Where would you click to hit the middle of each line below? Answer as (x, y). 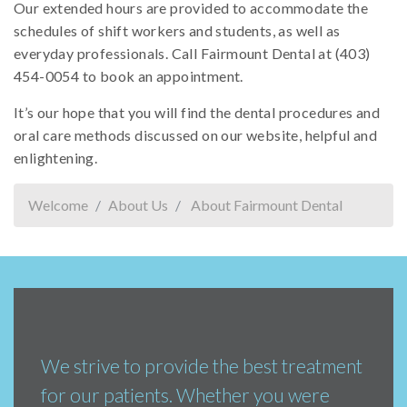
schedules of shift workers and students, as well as (177, 31)
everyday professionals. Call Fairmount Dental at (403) (192, 54)
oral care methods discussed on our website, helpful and (195, 135)
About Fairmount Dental (267, 205)
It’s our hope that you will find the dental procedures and (197, 113)
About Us (138, 205)
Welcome (58, 205)
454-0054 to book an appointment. (129, 76)
